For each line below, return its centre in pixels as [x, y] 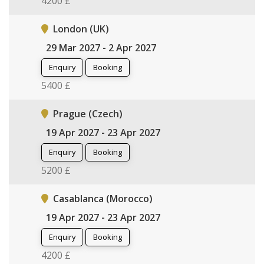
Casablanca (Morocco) [103, 198]
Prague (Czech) [88, 113]
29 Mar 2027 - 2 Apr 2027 [101, 47]
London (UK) [81, 29]
